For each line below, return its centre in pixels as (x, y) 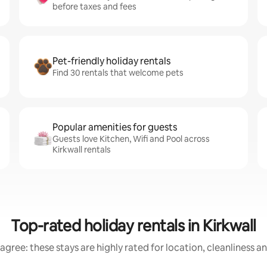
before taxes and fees (94, 7)
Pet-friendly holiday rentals (111, 61)
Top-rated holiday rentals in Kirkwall (133, 226)
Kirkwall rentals (82, 150)
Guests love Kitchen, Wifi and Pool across (131, 139)
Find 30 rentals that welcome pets (118, 73)
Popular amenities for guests (115, 127)
